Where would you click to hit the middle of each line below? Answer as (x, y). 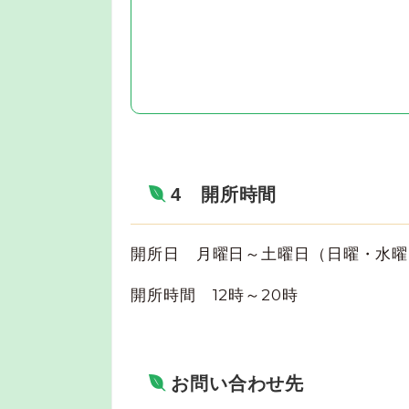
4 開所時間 (224, 194)
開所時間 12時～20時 (239, 294)
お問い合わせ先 (237, 383)
